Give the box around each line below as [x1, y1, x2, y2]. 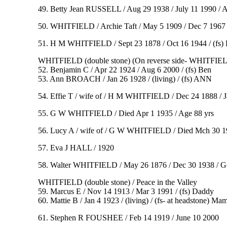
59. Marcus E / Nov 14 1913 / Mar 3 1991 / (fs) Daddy [37, 187, 214, 196]
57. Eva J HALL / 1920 [37, 143, 114, 153]
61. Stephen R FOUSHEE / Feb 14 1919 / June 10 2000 [37, 213, 219, 222]
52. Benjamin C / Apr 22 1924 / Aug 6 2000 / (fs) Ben [37, 65, 211, 74]
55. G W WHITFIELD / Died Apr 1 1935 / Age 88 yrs [37, 109, 214, 118]
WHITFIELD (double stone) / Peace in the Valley [37, 178, 197, 187]
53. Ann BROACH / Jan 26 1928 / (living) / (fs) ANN [37, 74, 212, 84]
